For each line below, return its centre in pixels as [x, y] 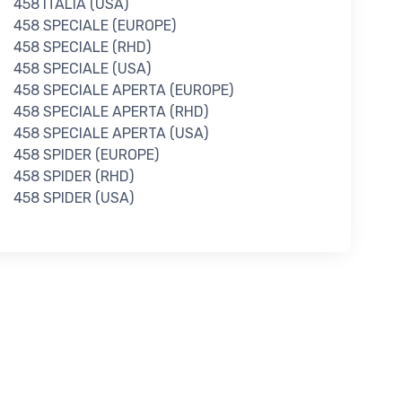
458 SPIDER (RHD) [73, 176]
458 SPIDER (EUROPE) [86, 154]
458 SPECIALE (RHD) [82, 47]
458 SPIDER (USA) [73, 197]
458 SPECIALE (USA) [82, 68]
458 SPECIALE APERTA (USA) [110, 133]
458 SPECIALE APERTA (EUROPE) [123, 90]
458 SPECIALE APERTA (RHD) [110, 111]
